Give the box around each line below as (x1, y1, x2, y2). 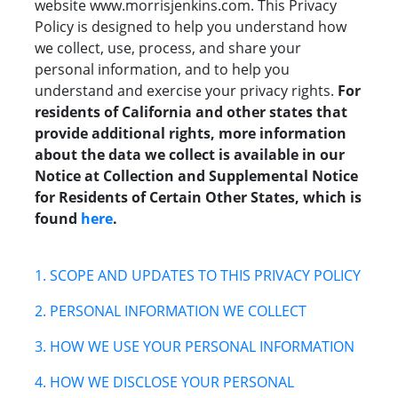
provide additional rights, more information (35, 123, 346, 144)
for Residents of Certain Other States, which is (35, 187, 362, 208)
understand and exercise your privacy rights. (35, 81, 338, 101)
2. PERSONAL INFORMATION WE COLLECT (35, 301, 306, 322)
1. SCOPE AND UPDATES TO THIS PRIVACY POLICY (35, 266, 361, 286)
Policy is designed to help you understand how (35, 17, 346, 37)
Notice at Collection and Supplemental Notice (35, 166, 358, 187)
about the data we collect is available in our (35, 145, 345, 165)
